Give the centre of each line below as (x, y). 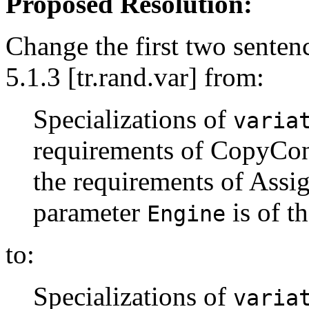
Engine (186, 213)
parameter (90, 212)
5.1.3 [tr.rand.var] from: (135, 77)
